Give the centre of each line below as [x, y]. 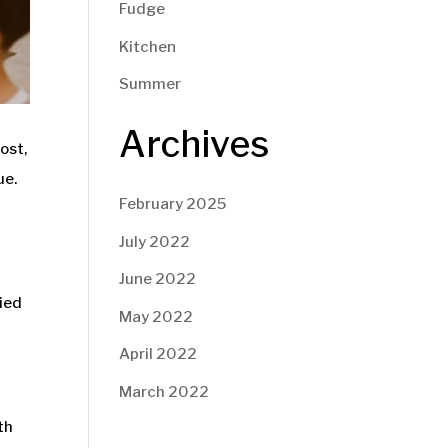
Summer [150, 84]
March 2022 [164, 391]
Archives [194, 144]
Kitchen [148, 46]
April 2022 [158, 354]
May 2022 [156, 316]
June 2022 [158, 279]
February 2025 [173, 204]
